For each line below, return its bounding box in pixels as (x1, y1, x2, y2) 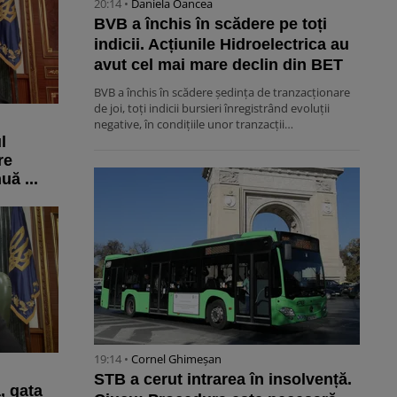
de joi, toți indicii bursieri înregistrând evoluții (94, 100, 330, 117)
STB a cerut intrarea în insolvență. (94, 370, 352, 389)
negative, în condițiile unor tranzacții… (94, 116, 293, 133)
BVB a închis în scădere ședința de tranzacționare (94, 84, 350, 101)
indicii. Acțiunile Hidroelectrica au (94, 35, 349, 54)
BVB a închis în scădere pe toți (94, 15, 327, 34)
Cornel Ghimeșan (131, 351, 222, 368)
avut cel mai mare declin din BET (94, 56, 343, 74)
